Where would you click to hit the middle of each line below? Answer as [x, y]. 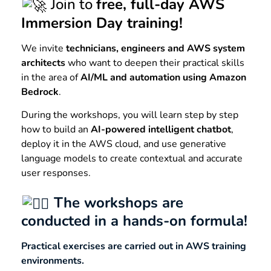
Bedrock [40, 92]
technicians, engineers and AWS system [155, 48]
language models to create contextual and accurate [132, 159]
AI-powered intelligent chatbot [161, 130]
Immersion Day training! [102, 23]
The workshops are [117, 202]
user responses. [56, 173]
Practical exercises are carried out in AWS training [134, 247]
